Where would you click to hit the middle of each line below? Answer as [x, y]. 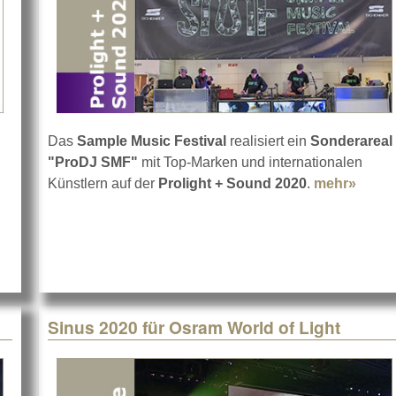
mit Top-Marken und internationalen [250, 163]
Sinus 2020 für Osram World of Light [194, 327]
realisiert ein [268, 141]
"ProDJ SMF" [93, 163]
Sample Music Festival [152, 141]
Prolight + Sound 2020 [231, 184]
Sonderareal [351, 141]
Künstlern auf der [101, 184]
